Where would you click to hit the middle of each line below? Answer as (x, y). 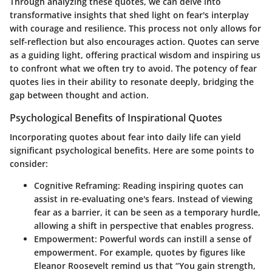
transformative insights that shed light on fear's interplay (129, 15)
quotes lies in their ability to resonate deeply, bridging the (132, 82)
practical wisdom (156, 55)
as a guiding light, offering (65, 55)
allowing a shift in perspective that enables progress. (144, 226)
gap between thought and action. (79, 95)
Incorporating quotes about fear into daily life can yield (125, 137)
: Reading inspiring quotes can (181, 186)
